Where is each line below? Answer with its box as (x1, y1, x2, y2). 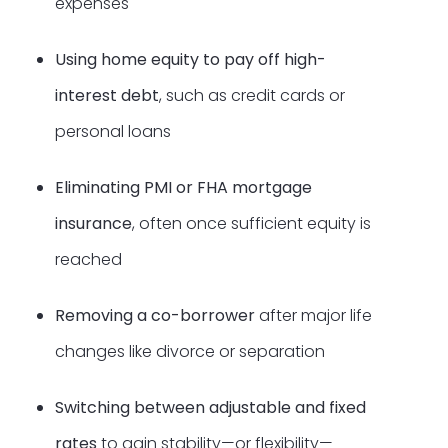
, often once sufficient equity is (132, 211, 371, 235)
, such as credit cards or (159, 83, 345, 107)
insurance (55, 211, 132, 235)
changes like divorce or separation (55, 339, 325, 363)
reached (55, 247, 122, 271)
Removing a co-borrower (55, 303, 255, 327)
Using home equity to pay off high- (55, 47, 326, 71)
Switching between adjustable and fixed (55, 395, 366, 419)
